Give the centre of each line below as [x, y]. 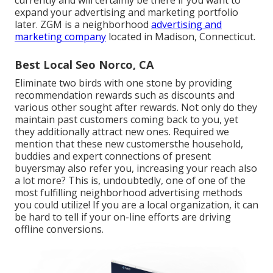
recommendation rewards [73, 95]
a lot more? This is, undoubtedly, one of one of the [130, 180]
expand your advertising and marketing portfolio [126, 12]
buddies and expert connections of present [113, 156]
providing [210, 83]
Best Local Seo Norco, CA [84, 64]
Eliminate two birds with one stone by [101, 83]
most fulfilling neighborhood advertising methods [129, 192]
